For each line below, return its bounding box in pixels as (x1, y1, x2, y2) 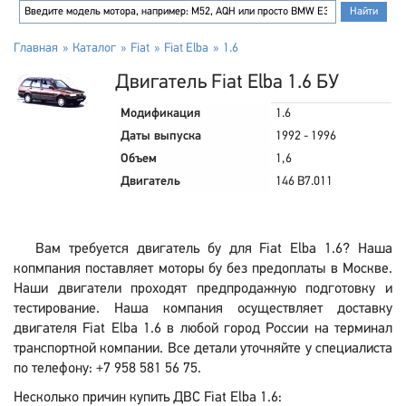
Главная (14, 42, 58, 55)
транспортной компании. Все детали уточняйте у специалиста (14, 342, 392, 356)
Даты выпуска (121, 130, 201, 143)
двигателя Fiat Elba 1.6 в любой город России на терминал (14, 322, 392, 336)
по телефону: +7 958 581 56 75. (14, 362, 201, 376)
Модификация (121, 107, 200, 121)
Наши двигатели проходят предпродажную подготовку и (14, 282, 392, 296)
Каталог (72, 42, 116, 55)
